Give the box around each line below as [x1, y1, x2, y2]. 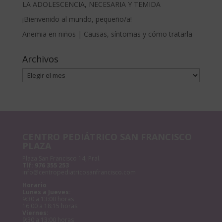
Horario [22, 180, 47, 189]
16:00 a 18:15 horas [22, 201, 77, 210]
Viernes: [22, 208, 49, 217]
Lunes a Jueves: [22, 187, 71, 196]
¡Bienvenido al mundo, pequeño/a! [22, 14, 132, 24]
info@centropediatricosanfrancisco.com [22, 167, 136, 176]
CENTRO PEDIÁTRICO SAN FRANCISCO [22, 130, 192, 143]
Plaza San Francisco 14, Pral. [22, 154, 101, 163]
